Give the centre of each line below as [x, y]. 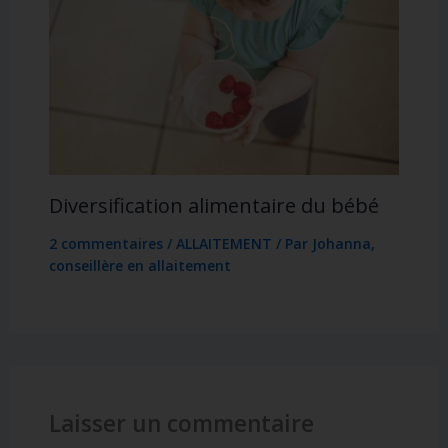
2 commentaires [105, 244]
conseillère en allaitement [139, 266]
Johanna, [343, 244]
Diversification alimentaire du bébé [213, 206]
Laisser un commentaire [181, 424]
